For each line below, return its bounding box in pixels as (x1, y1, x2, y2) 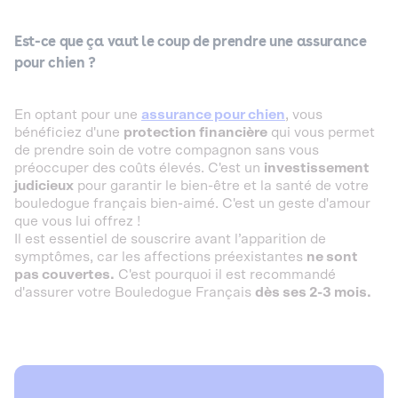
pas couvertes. (14, 267, 115, 282)
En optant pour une (14, 107, 141, 122)
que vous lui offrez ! (14, 214, 140, 228)
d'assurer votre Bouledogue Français (14, 285, 255, 299)
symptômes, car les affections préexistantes (14, 250, 306, 264)
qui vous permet (267, 125, 375, 139)
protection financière (123, 125, 267, 139)
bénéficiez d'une (14, 125, 123, 139)
